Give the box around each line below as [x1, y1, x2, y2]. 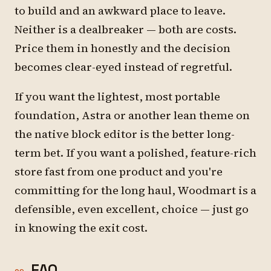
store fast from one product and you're [15, 164, 223, 179]
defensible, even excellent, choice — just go [15, 201, 249, 217]
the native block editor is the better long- [15, 126, 235, 142]
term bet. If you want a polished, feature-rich [15, 145, 256, 160]
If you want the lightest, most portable [15, 89, 220, 104]
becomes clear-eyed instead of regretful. [15, 59, 232, 74]
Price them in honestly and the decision [15, 41, 230, 56]
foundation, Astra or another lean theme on [15, 108, 250, 123]
